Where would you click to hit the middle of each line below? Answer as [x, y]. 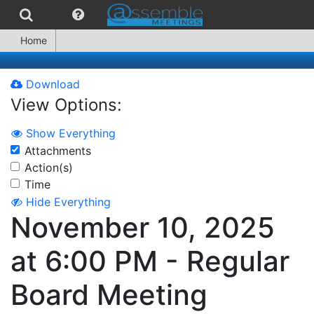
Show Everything [71, 133]
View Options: [66, 105]
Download [51, 84]
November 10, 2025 [143, 228]
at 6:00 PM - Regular [150, 261]
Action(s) [49, 167]
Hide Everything [68, 202]
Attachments [58, 150]
